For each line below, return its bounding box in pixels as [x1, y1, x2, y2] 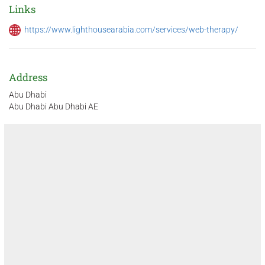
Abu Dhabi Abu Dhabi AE [9, 101, 98, 111]
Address [9, 70, 47, 84]
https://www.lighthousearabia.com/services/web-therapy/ [24, 24, 238, 34]
